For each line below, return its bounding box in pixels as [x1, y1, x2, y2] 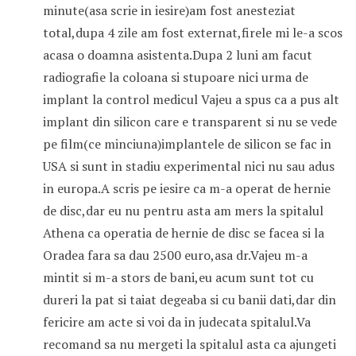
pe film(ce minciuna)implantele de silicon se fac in [42, 135, 331, 153]
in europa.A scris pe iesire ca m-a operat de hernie [42, 180, 331, 198]
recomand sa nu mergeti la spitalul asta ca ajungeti [42, 335, 336, 354]
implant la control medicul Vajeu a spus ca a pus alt [42, 91, 339, 109]
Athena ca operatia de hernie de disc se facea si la [42, 224, 324, 242]
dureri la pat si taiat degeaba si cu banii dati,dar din [42, 291, 336, 309]
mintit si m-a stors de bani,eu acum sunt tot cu [42, 269, 314, 287]
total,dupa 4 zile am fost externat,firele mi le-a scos [42, 24, 342, 42]
